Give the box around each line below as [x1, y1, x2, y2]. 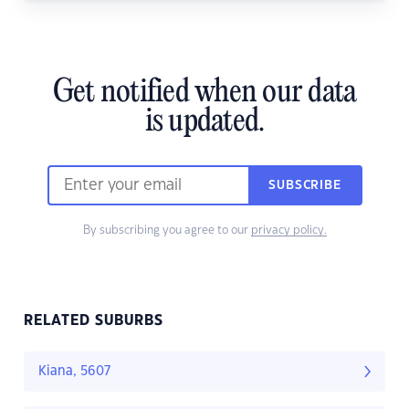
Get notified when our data [52, 76, 357, 111]
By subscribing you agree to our [82, 225, 251, 236]
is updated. [144, 105, 265, 141]
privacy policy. [250, 225, 327, 236]
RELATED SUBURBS [24, 314, 163, 329]
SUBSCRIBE [268, 180, 341, 192]
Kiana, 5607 [38, 365, 110, 379]
